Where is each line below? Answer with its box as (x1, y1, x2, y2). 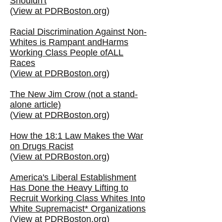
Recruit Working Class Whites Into (10, 193, 145, 203)
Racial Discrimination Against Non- (10, 27, 147, 37)
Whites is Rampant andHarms (10, 37, 128, 47)
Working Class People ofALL (10, 48, 123, 57)
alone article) (10, 100, 61, 110)
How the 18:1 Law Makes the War (10, 131, 143, 141)
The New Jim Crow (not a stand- (10, 89, 138, 99)
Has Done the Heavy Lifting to (10, 183, 128, 193)
